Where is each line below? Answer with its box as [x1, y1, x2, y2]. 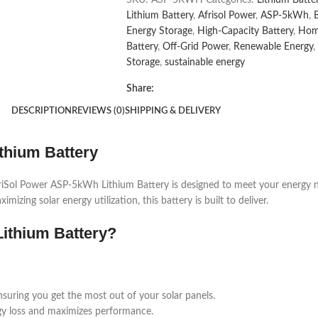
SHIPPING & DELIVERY [124, 106, 221, 116]
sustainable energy [164, 57, 245, 67]
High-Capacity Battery [197, 26, 293, 36]
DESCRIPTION [11, 106, 72, 116]
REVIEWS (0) [71, 106, 125, 116]
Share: [126, 83, 154, 94]
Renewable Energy [233, 41, 313, 52]
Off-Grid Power [162, 41, 229, 52]
